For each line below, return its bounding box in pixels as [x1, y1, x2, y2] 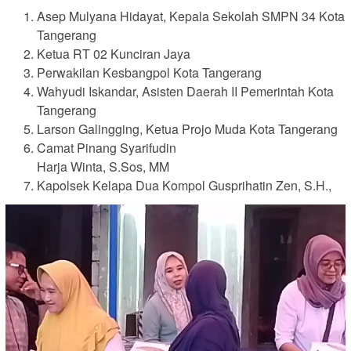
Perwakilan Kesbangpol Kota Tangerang [37, 63, 262, 82]
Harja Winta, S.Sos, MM [37, 157, 169, 176]
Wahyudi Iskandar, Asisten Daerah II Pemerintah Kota [37, 82, 334, 101]
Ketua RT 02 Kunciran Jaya [37, 45, 190, 63]
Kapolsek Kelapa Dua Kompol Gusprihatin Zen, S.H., [37, 176, 331, 195]
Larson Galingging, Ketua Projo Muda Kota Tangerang [37, 120, 338, 139]
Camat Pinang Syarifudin [37, 139, 176, 157]
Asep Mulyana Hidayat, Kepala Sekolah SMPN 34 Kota [37, 7, 345, 26]
